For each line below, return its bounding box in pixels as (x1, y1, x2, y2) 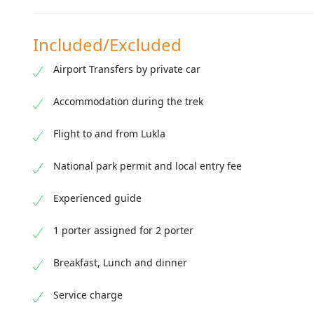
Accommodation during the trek (53, 95, 203, 109)
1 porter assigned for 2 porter (53, 224, 193, 238)
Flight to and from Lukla (53, 127, 165, 141)
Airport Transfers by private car (53, 62, 200, 76)
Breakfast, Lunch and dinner (53, 256, 187, 270)
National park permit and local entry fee (53, 159, 242, 173)
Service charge (53, 288, 123, 302)
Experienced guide (53, 191, 142, 205)
